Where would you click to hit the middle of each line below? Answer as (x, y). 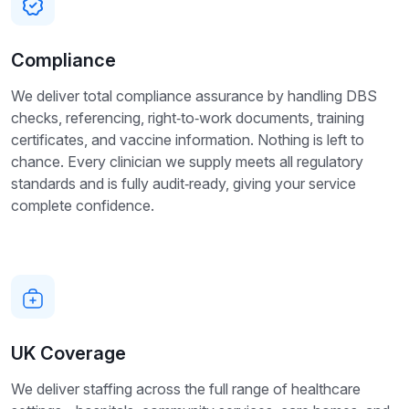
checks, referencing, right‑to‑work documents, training (188, 117)
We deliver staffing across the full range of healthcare (186, 388)
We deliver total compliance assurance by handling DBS (194, 95)
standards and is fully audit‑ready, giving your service (184, 183)
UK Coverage (68, 353)
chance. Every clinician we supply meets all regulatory (187, 161)
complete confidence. (83, 205)
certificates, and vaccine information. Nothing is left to (188, 139)
